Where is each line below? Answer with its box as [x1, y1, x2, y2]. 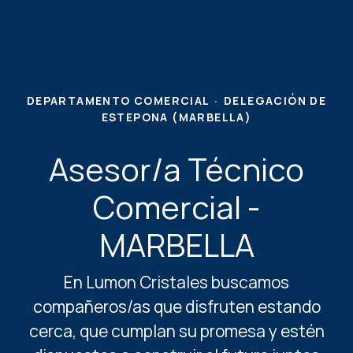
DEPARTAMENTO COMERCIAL [26, 92, 210, 108]
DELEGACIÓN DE [223, 92, 327, 108]
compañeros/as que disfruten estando [32, 295, 321, 318]
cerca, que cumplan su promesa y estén [28, 319, 325, 342]
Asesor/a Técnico [49, 147, 304, 191]
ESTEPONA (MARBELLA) [101, 109, 252, 124]
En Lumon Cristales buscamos [64, 270, 289, 293]
